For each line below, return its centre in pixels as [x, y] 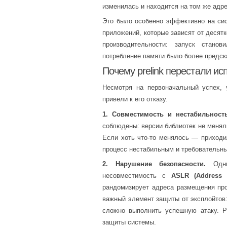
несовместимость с [137, 176]
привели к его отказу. [135, 99]
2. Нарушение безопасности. [154, 164]
